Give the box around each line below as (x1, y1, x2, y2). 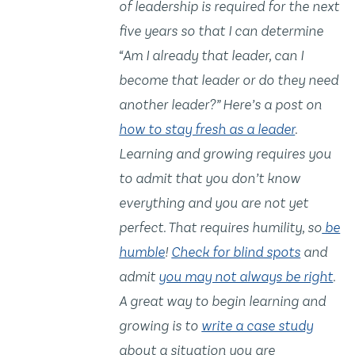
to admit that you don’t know (119, 170, 301, 188)
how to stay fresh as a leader (119, 120, 296, 139)
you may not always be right (158, 268, 334, 286)
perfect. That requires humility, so (119, 219, 323, 237)
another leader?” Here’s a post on (119, 96, 323, 114)
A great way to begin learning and (119, 292, 326, 311)
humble (119, 243, 166, 261)
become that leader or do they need (119, 71, 339, 90)
